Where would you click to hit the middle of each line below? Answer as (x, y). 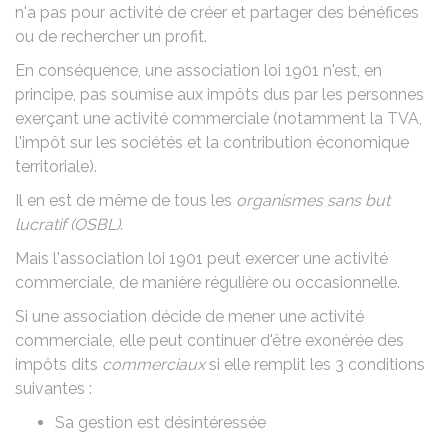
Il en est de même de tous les (125, 200)
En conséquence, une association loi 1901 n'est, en (198, 70)
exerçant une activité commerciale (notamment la (201, 118)
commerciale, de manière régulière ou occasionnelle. (207, 282)
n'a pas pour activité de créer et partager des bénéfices (217, 12)
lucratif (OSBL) (67, 224)
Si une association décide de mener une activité (189, 316)
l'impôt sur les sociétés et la (119, 142)
